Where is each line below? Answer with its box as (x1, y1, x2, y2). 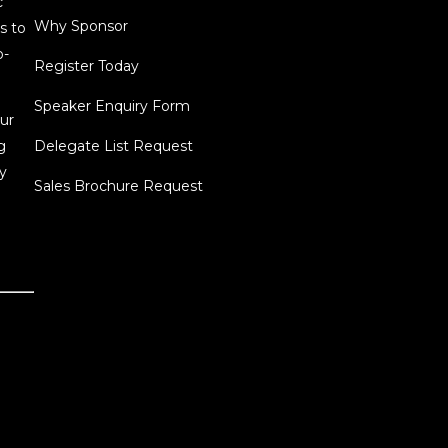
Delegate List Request (33, 136, 193, 155)
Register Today (33, 56, 139, 75)
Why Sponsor (33, 16, 128, 35)
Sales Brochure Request (33, 176, 203, 195)
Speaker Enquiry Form (33, 96, 190, 115)
